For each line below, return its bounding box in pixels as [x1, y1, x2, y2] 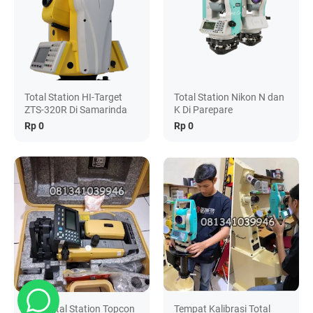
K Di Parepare [174, 104, 233, 116]
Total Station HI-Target [24, 92, 122, 103]
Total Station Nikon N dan [174, 92, 285, 103]
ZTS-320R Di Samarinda [24, 104, 127, 116]
